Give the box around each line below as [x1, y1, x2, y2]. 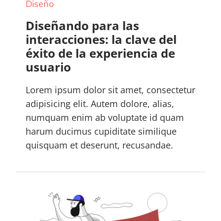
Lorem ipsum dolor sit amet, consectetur [26, 83, 195, 96]
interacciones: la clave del [26, 31, 177, 47]
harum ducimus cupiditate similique [26, 125, 177, 137]
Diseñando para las [26, 17, 139, 34]
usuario [26, 58, 71, 75]
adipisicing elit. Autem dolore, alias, [26, 97, 174, 110]
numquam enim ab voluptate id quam [26, 111, 184, 123]
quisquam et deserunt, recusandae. [26, 139, 173, 151]
